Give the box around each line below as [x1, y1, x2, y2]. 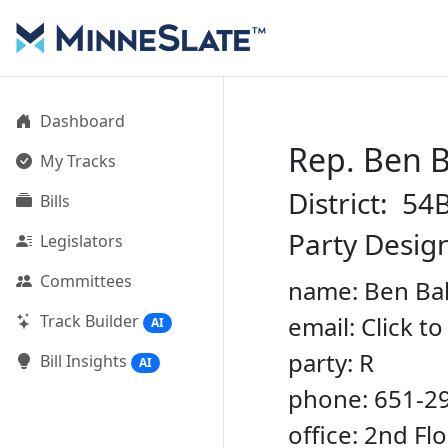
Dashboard [40, 110, 125, 132]
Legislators [40, 230, 123, 252]
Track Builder [40, 310, 139, 332]
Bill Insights [40, 350, 127, 373]
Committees [40, 270, 132, 292]
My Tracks [40, 150, 116, 172]
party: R [288, 346, 374, 379]
